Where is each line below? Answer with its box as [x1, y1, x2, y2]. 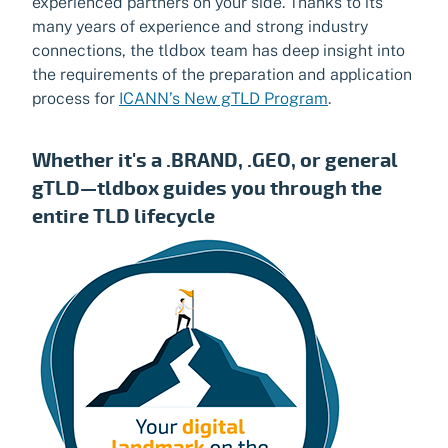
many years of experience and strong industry [32, 17, 368, 37]
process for [32, 89, 119, 109]
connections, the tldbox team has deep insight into [32, 41, 405, 61]
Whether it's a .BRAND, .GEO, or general [32, 148, 398, 174]
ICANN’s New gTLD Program [119, 89, 328, 109]
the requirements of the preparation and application [32, 65, 412, 85]
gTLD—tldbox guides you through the [32, 176, 382, 202]
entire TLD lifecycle [32, 204, 215, 230]
